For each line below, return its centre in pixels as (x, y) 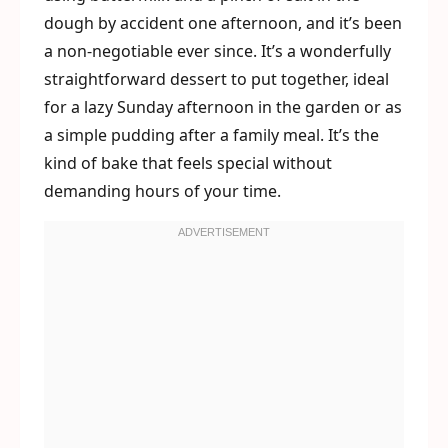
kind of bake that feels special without (188, 163)
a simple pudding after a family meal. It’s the (211, 135)
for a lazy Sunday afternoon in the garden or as (223, 107)
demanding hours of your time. (162, 191)
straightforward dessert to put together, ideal (216, 79)
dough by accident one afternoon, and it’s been (223, 23)
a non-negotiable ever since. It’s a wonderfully (217, 51)
